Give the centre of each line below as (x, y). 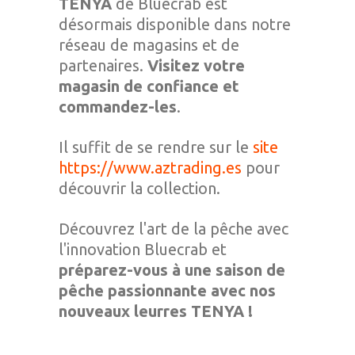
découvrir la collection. (139, 188)
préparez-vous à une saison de (172, 270)
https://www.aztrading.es (152, 168)
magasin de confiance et (149, 86)
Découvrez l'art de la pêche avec (174, 229)
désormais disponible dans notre (175, 24)
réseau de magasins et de (149, 45)
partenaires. (103, 65)
